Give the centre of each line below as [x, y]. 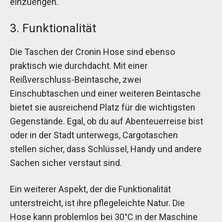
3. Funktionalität [53, 28]
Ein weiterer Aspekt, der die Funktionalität [90, 189]
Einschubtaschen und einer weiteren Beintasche [105, 94]
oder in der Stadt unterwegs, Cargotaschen [94, 135]
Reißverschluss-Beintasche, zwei [76, 80]
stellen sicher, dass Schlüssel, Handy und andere [106, 149]
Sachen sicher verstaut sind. [66, 163]
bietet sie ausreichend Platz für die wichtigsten [103, 108]
